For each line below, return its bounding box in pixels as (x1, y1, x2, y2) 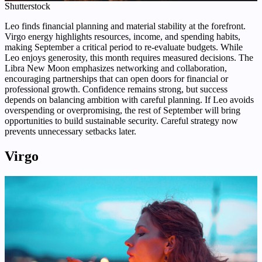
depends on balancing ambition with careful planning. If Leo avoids (5, 95, 254, 105)
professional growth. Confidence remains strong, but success (5, 84, 227, 95)
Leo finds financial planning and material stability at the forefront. (5, 21, 246, 32)
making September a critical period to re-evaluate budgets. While (5, 42, 243, 53)
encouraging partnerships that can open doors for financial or (5, 74, 228, 84)
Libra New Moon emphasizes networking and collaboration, (5, 63, 227, 74)
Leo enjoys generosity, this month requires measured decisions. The (5, 53, 253, 63)
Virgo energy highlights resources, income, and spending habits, (5, 32, 240, 42)
